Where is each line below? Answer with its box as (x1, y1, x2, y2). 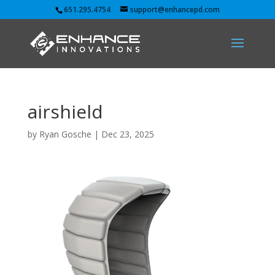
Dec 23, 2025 (101, 128, 154, 140)
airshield (27, 99, 103, 124)
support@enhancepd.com (130, 4, 220, 15)
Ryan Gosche (39, 128, 91, 140)
